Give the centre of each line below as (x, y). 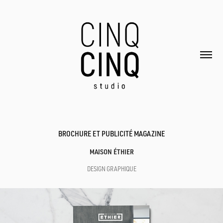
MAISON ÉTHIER (111, 152)
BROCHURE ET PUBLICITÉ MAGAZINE (111, 134)
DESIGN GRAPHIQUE (111, 169)
